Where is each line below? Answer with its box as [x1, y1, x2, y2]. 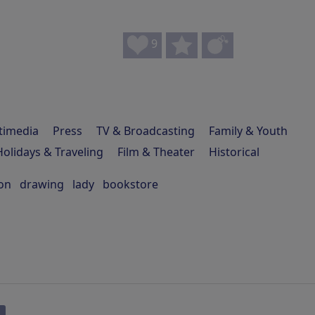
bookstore [103, 176, 158, 192]
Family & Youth [209, 123, 288, 139]
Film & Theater [117, 144, 195, 160]
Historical [209, 144, 259, 160]
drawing [20, 176, 64, 192]
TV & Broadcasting [96, 123, 195, 139]
